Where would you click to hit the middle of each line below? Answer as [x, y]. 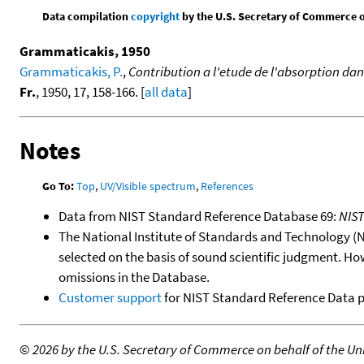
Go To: [58, 186]
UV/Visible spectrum [148, 186]
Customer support [110, 298]
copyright [156, 17]
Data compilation [87, 17]
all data [166, 92]
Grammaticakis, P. [71, 72]
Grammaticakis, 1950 [85, 52]
